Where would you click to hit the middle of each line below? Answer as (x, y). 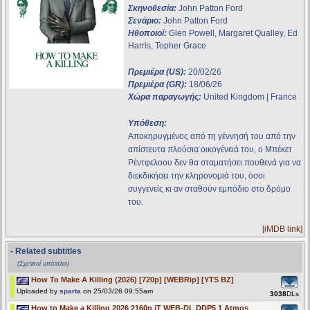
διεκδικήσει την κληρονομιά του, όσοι (197, 176)
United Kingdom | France (249, 97)
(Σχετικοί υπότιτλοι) (43, 264)
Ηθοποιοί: (148, 34)
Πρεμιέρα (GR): (158, 85)
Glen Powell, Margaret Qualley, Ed (232, 34)
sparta (70, 291)
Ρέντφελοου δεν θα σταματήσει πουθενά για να (215, 163)
